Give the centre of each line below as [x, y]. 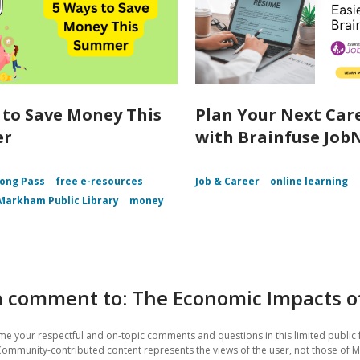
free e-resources [99, 182]
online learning [309, 182]
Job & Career [228, 182]
